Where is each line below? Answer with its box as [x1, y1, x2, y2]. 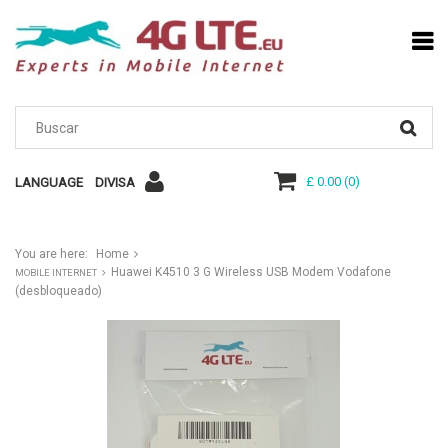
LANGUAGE [15, 175, 83, 191]
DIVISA [95, 175, 135, 191]
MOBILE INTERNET [15, 267, 97, 279]
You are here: [15, 247, 88, 262]
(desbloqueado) [15, 284, 102, 299]
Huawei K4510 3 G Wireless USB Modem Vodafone [111, 265, 391, 280]
